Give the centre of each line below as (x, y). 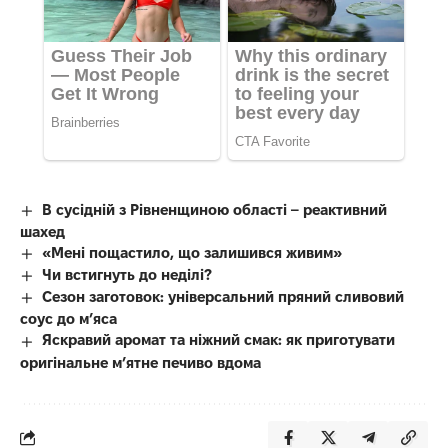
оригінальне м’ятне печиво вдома (140, 362)
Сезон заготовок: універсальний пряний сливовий (223, 297)
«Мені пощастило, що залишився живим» (192, 253)
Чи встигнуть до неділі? (127, 275)
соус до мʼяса (68, 319)
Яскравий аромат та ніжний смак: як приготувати (219, 340)
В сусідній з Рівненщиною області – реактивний (215, 210)
